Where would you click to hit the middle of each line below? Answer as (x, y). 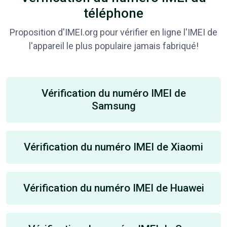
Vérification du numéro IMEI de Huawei (113, 188)
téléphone (113, 13)
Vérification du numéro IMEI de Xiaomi (113, 147)
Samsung (113, 106)
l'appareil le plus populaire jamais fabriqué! (113, 46)
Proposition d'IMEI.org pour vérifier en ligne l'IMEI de (113, 32)
